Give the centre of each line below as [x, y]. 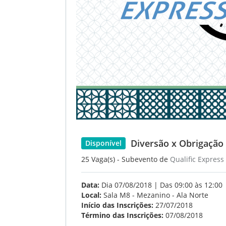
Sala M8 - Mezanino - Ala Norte [155, 195]
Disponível [103, 143]
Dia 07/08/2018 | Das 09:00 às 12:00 [161, 185]
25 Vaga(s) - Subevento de [126, 159]
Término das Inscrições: [122, 215]
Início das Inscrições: [117, 205]
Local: [91, 195]
